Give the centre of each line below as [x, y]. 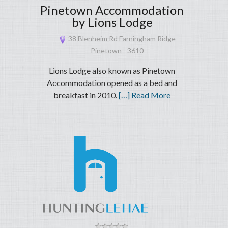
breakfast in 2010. [86, 95]
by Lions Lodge [112, 22]
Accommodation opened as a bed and [112, 83]
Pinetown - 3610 [117, 51]
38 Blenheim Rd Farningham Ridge [121, 39]
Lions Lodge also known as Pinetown [112, 71]
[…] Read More [145, 95]
